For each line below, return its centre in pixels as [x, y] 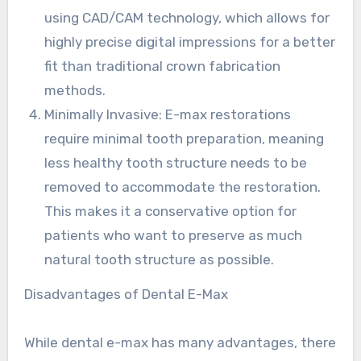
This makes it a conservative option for [171, 212]
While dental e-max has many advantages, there [180, 343]
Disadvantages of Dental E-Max [126, 295]
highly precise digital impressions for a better [190, 42]
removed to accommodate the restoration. [183, 187]
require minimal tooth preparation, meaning [185, 139]
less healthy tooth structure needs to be [176, 163]
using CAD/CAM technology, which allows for [187, 18]
